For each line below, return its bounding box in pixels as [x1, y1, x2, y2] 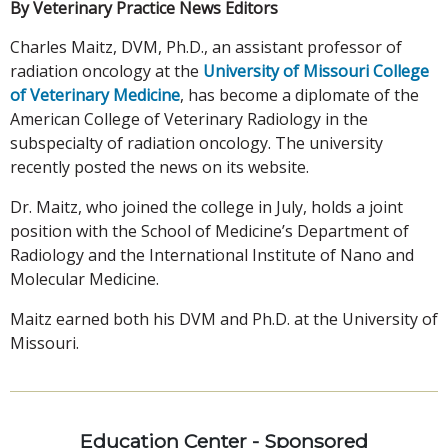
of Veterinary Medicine [10, 83, 180, 106]
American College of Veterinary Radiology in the [10, 107, 368, 130]
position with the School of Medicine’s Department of [10, 219, 409, 242]
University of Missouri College [203, 59, 429, 82]
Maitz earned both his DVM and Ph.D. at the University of [10, 307, 438, 330]
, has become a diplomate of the [180, 83, 419, 106]
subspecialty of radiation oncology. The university [10, 131, 383, 154]
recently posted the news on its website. [10, 155, 309, 178]
